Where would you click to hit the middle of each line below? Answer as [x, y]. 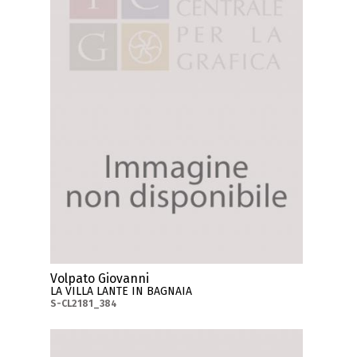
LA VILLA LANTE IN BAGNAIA [122, 292]
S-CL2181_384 [84, 304]
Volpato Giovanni [100, 279]
